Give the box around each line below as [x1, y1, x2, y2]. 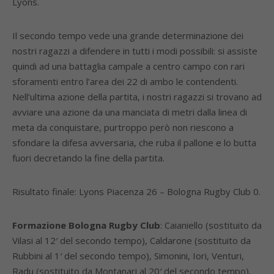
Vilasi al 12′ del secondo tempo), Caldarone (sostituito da [12, 234, 251, 246]
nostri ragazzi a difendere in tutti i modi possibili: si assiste [12, 45, 257, 57]
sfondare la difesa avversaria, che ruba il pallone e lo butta [12, 136, 256, 149]
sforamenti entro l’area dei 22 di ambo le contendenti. [12, 75, 238, 87]
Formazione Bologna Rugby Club [12, 219, 160, 231]
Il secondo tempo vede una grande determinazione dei [12, 29, 243, 42]
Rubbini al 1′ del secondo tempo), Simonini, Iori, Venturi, [12, 250, 244, 262]
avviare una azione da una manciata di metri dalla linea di [12, 106, 247, 118]
